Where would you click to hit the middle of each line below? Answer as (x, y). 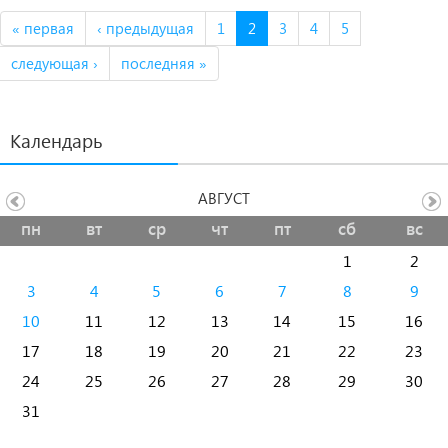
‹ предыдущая (145, 28)
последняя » (164, 63)
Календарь (56, 140)
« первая (43, 28)
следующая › (54, 63)
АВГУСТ (224, 198)
